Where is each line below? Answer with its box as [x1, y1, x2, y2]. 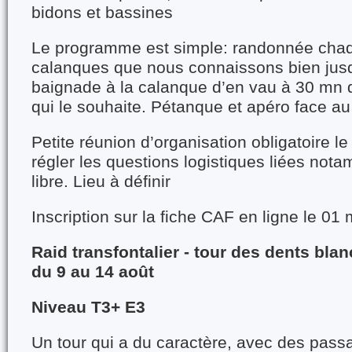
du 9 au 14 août [31, 262, 154, 281]
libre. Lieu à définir [31, 172, 170, 191]
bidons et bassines [31, 3, 173, 22]
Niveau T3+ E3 [31, 298, 145, 317]
